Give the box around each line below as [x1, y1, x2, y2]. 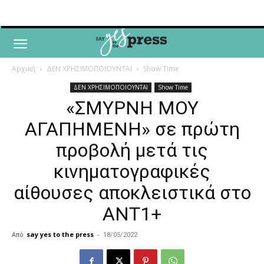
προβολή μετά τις [56, 139, 208, 161]
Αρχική [12, 64, 35, 74]
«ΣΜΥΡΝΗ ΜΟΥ [65, 97, 199, 119]
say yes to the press [27, 230, 94, 239]
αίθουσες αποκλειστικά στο [13, 181, 251, 204]
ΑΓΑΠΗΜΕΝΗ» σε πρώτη [24, 118, 240, 140]
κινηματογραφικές [54, 160, 210, 183]
